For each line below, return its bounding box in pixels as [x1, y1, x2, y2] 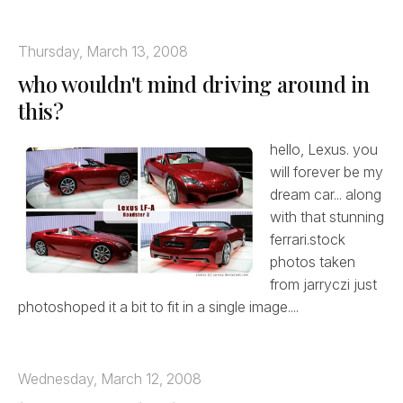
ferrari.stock [270, 229, 345, 248]
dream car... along [270, 184, 381, 203]
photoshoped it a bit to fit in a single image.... [18, 297, 299, 316]
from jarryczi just [270, 274, 377, 293]
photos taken [270, 252, 355, 271]
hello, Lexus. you [270, 139, 378, 158]
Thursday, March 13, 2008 [18, 41, 188, 60]
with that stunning [270, 207, 384, 226]
